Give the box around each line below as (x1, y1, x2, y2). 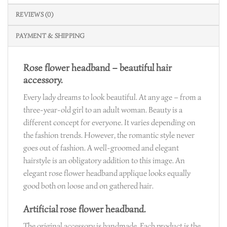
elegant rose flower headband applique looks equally (23, 168, 191, 178)
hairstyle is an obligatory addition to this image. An (23, 155, 185, 166)
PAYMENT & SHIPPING (16, 32, 85, 41)
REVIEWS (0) (16, 11, 53, 19)
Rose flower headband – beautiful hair (23, 62, 172, 74)
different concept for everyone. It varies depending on (23, 117, 196, 128)
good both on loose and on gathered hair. (23, 180, 154, 191)
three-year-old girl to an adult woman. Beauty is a (23, 104, 182, 115)
